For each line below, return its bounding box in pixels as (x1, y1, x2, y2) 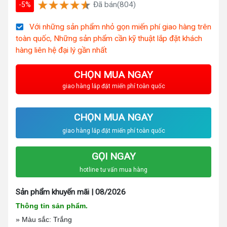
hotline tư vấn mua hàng (80, 166, 147, 173)
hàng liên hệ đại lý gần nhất (16, 45, 107, 55)
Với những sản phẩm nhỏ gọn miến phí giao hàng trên (23, 22, 211, 31)
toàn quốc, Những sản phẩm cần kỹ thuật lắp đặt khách (16, 33, 202, 43)
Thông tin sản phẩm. (16, 201, 88, 210)
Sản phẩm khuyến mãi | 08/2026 (16, 187, 126, 197)
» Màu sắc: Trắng (16, 215, 72, 223)
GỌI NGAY (91, 150, 136, 162)
